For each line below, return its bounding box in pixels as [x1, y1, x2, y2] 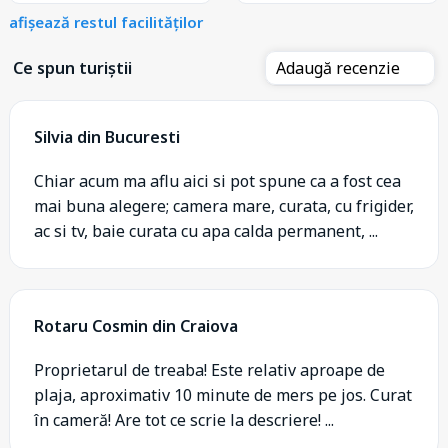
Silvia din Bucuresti [34, 125, 180, 148]
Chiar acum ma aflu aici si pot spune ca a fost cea [34, 169, 401, 192]
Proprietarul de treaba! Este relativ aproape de [34, 358, 385, 381]
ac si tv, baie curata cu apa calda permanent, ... [34, 219, 378, 242]
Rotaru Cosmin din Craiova [34, 314, 238, 337]
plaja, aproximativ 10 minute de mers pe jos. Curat [34, 383, 412, 406]
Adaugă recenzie [276, 56, 404, 79]
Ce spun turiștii [13, 56, 132, 79]
